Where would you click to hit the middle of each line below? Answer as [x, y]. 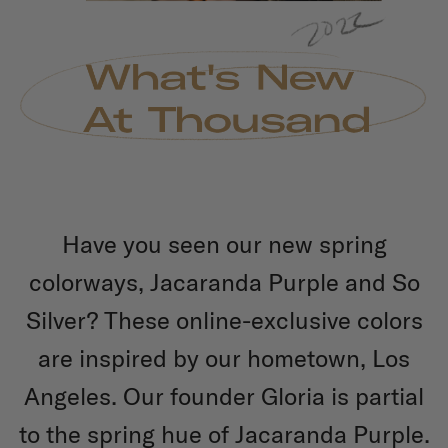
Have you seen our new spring [224, 244]
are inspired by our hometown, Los [224, 358]
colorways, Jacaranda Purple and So [224, 282]
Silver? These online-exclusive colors [224, 320]
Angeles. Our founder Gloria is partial [224, 396]
